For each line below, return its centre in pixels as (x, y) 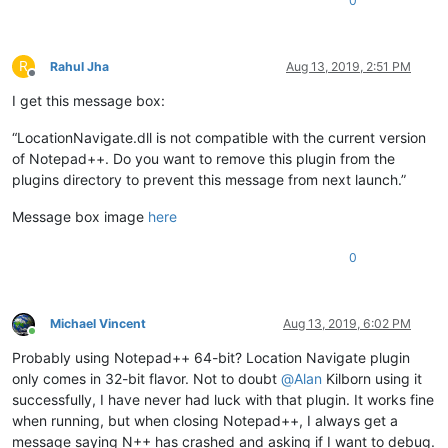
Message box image (80, 217)
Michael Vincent (98, 324)
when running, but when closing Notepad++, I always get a (205, 421)
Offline (49, 81)
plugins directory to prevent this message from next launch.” (209, 180)
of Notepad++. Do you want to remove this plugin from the (203, 159)
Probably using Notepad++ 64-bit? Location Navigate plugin (211, 358)
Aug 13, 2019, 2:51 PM (348, 67)
